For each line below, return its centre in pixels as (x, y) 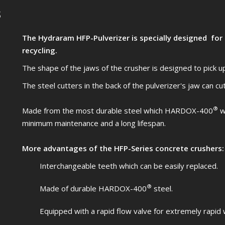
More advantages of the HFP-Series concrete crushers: (123, 148)
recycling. (40, 50)
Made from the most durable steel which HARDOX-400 (118, 110)
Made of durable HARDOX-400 (93, 188)
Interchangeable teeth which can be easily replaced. (129, 165)
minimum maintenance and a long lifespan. (94, 123)
